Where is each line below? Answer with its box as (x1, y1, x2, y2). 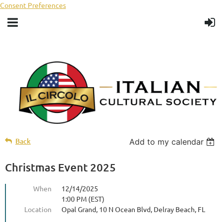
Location (24, 204, 52, 214)
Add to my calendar (129, 136, 204, 147)
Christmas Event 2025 (5, 160, 116, 174)
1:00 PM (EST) (61, 194, 105, 203)
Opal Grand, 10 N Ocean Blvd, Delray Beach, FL (61, 204, 205, 214)
